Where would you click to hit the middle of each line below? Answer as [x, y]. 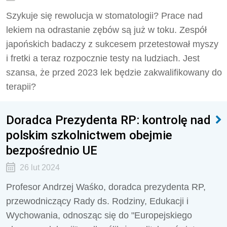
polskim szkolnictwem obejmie [89, 135]
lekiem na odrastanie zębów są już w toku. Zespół [106, 30]
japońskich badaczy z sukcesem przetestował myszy [112, 44]
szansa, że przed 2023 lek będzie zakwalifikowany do [114, 72]
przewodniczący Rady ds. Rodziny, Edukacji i [97, 201]
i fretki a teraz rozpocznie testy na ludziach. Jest [103, 58]
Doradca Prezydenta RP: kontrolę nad [108, 120]
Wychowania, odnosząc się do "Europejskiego [99, 215]
